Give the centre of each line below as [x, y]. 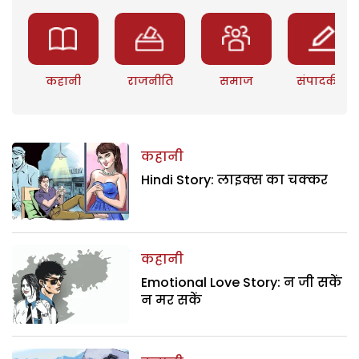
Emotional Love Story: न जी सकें [242, 283]
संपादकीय [323, 81]
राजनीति [150, 81]
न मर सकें [173, 301]
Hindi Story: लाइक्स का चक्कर [235, 179]
